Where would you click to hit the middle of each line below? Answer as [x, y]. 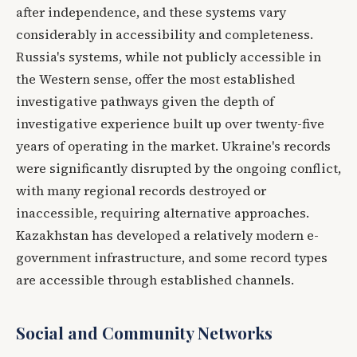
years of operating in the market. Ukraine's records [173, 145]
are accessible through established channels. [155, 279]
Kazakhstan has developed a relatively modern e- [167, 235]
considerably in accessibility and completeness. [165, 34]
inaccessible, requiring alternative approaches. [163, 212]
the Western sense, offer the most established [155, 78]
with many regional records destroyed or [141, 190]
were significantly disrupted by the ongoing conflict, [178, 168]
